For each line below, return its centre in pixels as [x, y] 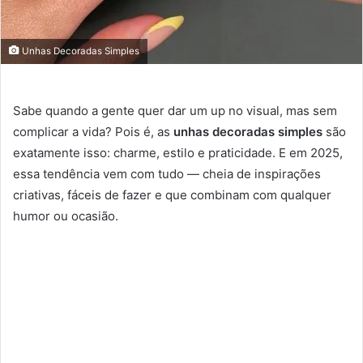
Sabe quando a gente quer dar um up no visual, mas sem [175, 111]
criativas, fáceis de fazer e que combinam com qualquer [172, 195]
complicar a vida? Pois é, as [93, 132]
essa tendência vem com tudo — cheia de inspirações [167, 174]
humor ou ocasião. [66, 216]
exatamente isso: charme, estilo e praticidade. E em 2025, [178, 153]
